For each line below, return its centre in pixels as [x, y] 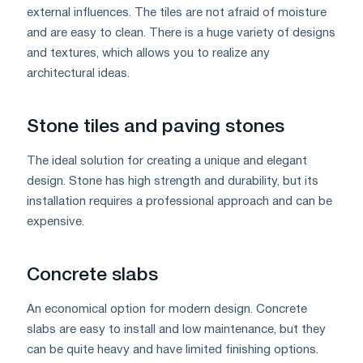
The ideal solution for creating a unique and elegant [167, 161]
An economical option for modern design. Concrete [167, 309]
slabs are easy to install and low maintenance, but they [176, 329]
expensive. [56, 222]
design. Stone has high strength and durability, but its [173, 181]
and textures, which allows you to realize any [148, 53]
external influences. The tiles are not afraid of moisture [177, 13]
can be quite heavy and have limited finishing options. [173, 350]
